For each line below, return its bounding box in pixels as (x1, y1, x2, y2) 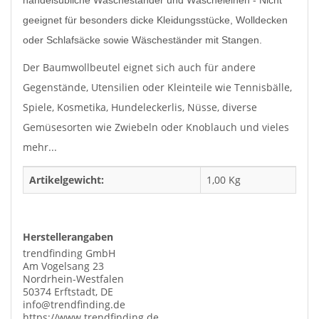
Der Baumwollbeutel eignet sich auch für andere (23, 60, 256, 74)
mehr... (23, 140, 57, 154)
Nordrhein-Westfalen (23, 271, 124, 286)
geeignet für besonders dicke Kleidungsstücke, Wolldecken (23, 14, 288, 26)
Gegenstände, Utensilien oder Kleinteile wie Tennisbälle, (23, 80, 292, 94)
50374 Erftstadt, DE (23, 284, 113, 298)
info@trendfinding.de (23, 297, 125, 311)
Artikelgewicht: (29, 173, 104, 187)
